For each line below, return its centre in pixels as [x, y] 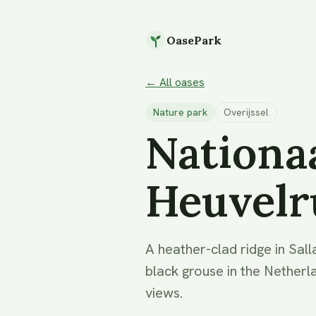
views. [164, 293]
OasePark [194, 40]
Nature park [180, 112]
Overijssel [246, 112]
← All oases [175, 82]
